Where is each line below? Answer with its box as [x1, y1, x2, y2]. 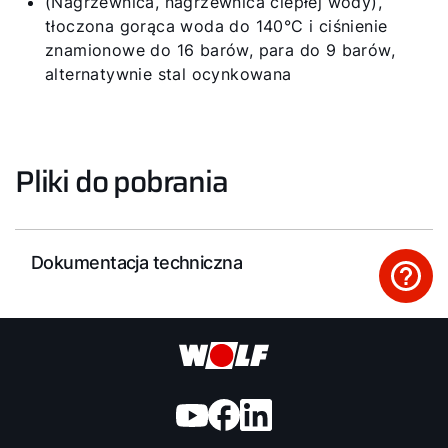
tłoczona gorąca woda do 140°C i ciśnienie [45, 16, 388, 36]
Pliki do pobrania [15, 158, 228, 205]
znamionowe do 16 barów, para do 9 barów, [45, 40, 395, 60]
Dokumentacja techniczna [31, 251, 243, 273]
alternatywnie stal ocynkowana [45, 64, 292, 84]
